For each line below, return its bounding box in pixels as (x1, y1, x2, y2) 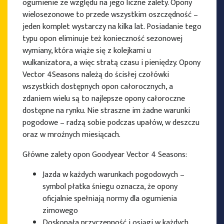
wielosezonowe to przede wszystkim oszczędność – (22, 8, 198, 22)
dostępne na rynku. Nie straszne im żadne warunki (22, 104, 190, 118)
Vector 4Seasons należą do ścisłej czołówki (22, 68, 169, 82)
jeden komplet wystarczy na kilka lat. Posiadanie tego (22, 20, 201, 34)
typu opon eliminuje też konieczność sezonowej (22, 32, 182, 46)
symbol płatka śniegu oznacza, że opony (42, 180, 177, 194)
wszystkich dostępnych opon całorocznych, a (22, 80, 173, 94)
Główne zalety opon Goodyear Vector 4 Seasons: (22, 148, 187, 162)
